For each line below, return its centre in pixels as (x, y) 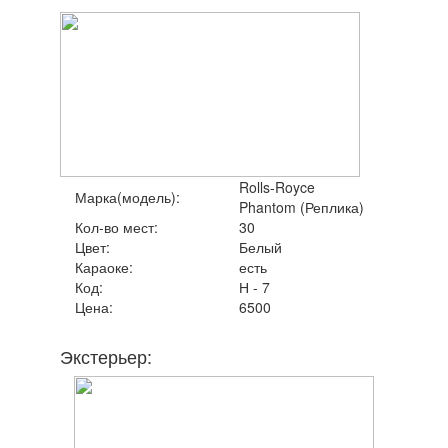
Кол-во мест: (116, 226)
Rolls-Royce (277, 186)
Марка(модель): (127, 196)
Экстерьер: (106, 355)
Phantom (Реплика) (301, 206)
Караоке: (104, 266)
